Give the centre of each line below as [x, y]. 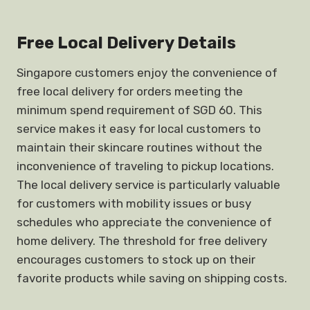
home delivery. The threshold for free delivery [142, 241]
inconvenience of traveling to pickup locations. [145, 166]
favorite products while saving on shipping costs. [152, 278]
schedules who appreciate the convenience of [144, 222]
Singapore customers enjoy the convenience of [147, 73]
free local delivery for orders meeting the [130, 91]
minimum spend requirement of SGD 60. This [139, 110]
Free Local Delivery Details [126, 43]
